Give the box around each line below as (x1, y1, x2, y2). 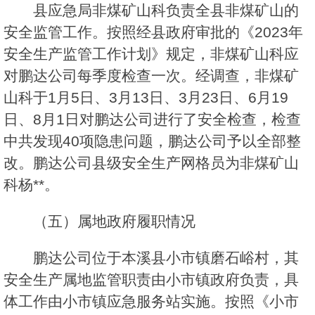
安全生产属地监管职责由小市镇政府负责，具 (4, 271, 299, 288)
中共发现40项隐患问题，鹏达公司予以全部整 (4, 133, 301, 150)
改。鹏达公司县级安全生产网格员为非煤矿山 (4, 155, 299, 172)
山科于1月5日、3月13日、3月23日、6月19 (4, 89, 288, 106)
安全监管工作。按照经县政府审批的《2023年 (4, 24, 303, 41)
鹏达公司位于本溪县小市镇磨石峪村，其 (33, 250, 299, 266)
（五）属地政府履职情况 (33, 213, 195, 230)
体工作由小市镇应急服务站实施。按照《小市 (4, 293, 299, 310)
